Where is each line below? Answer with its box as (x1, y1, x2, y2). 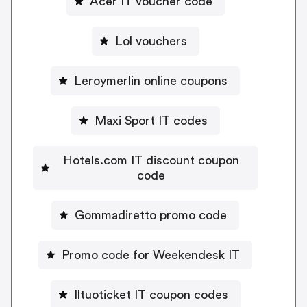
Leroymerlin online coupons (74, 74, 228, 87)
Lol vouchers (114, 34, 187, 47)
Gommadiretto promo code (75, 208, 227, 221)
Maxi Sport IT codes (94, 114, 208, 127)
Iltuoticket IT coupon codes (73, 288, 228, 301)
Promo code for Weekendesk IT (62, 248, 240, 261)
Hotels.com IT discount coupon (62, 153, 239, 167)
